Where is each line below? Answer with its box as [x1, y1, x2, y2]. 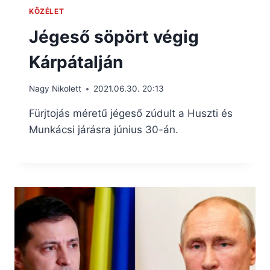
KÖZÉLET [29, 6, 64, 16]
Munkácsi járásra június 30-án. [29, 124, 178, 136]
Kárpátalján [29, 51, 123, 72]
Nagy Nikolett [29, 84, 81, 94]
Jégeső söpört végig [29, 26, 199, 47]
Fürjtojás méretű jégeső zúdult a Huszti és [29, 107, 233, 120]
